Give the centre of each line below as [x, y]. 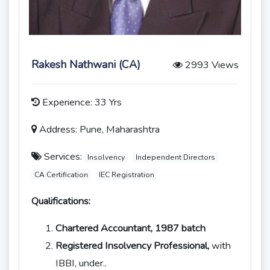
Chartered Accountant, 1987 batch [130, 228]
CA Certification [61, 175]
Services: [63, 157]
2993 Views [211, 65]
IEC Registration [126, 175]
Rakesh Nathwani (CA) [86, 64]
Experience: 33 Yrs [81, 102]
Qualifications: [61, 201]
